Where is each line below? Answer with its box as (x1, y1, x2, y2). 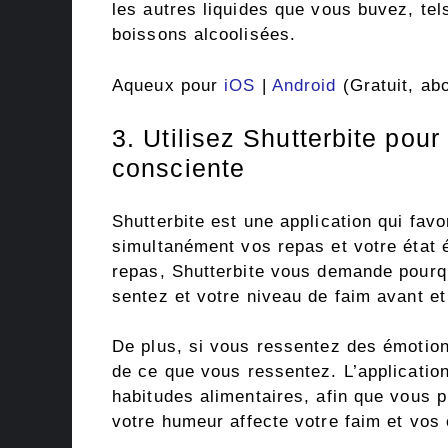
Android (271, 75, 337, 95)
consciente (112, 154, 245, 183)
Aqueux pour (112, 75, 225, 95)
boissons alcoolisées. (112, 25, 297, 45)
